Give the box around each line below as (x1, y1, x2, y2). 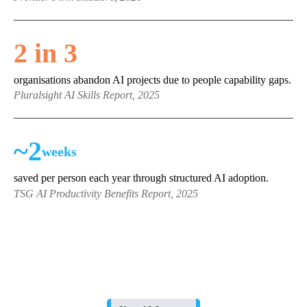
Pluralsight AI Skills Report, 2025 (14, 89, 160, 101)
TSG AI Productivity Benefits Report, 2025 (14, 187, 198, 199)
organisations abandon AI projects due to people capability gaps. (14, 74, 291, 86)
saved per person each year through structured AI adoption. (14, 172, 269, 184)
